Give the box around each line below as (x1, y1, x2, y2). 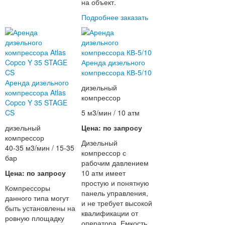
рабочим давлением (81, 158, 149, 168)
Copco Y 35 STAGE (5, 97, 67, 108)
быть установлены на (5, 203, 75, 213)
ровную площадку (5, 213, 64, 223)
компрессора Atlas (5, 87, 66, 98)
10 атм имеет (81, 168, 126, 178)
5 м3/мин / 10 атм (81, 107, 140, 118)
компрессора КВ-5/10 (81, 67, 152, 78)
